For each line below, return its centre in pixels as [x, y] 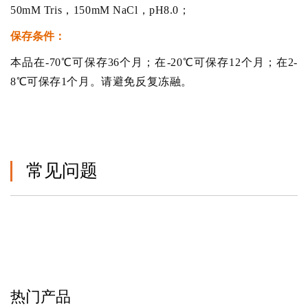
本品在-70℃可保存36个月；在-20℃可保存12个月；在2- [154, 62]
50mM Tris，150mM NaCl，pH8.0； [100, 10]
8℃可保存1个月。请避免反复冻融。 [101, 81]
